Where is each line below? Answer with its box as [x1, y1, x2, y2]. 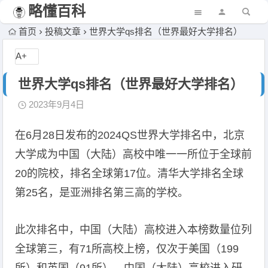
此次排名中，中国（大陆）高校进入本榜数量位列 [15, 224, 252, 236]
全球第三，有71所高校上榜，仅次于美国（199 [15, 243, 239, 255]
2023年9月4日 [26, 99, 85, 109]
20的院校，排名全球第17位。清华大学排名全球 [15, 167, 244, 179]
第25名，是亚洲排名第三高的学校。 [15, 187, 189, 199]
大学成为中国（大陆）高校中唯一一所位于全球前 [15, 148, 252, 160]
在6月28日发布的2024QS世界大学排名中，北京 [15, 129, 245, 141]
